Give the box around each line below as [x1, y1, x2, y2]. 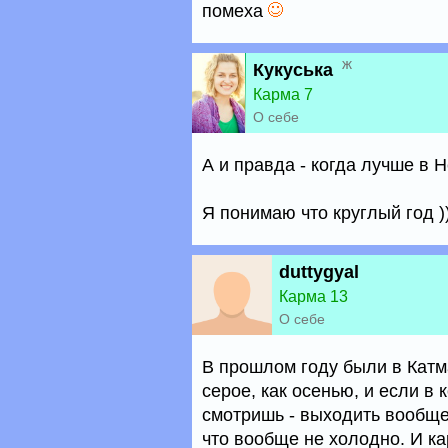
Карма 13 [279, 288, 348, 305]
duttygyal [279, 262, 359, 282]
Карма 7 [253, 86, 313, 103]
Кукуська [253, 60, 333, 80]
